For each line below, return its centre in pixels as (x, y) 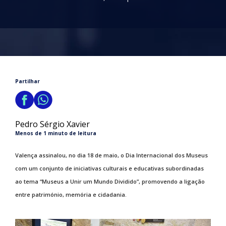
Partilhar (27, 81)
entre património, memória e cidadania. (71, 194)
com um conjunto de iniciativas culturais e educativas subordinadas (109, 168)
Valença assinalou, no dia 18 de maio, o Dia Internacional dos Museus (111, 155)
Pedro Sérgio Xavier (52, 124)
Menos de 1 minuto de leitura (56, 133)
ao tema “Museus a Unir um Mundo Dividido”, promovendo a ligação (110, 181)
